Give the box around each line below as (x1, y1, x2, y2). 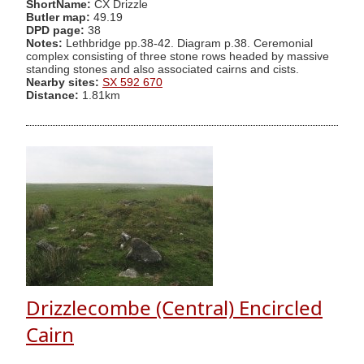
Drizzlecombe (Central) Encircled (26, 294, 323, 322)
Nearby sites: (26, 76, 99, 89)
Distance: (26, 89, 79, 102)
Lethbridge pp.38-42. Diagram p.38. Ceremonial (63, 37, 313, 50)
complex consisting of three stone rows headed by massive (26, 50, 329, 63)
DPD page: (26, 24, 84, 37)
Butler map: (26, 11, 93, 24)
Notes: (26, 37, 63, 50)
